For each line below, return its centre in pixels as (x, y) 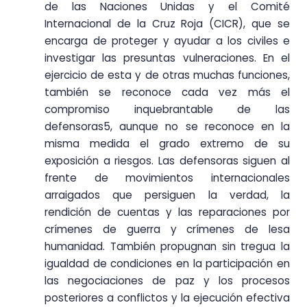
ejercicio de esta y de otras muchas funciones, (167, 75)
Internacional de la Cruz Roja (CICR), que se (167, 24)
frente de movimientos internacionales (167, 178)
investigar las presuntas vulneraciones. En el (167, 58)
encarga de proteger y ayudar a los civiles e (167, 41)
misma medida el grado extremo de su (167, 144)
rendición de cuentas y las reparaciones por (167, 212)
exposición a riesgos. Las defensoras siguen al (167, 161)
